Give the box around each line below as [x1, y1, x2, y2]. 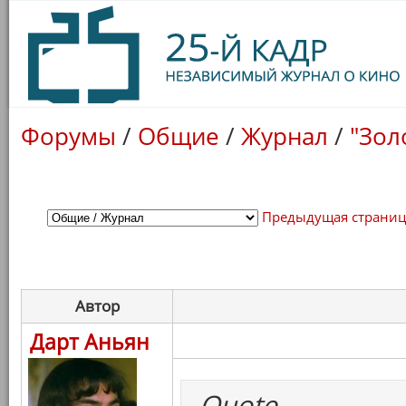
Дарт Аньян [30, 327, 150, 356]
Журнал [241, 121, 328, 151]
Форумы [21, 121, 116, 151]
